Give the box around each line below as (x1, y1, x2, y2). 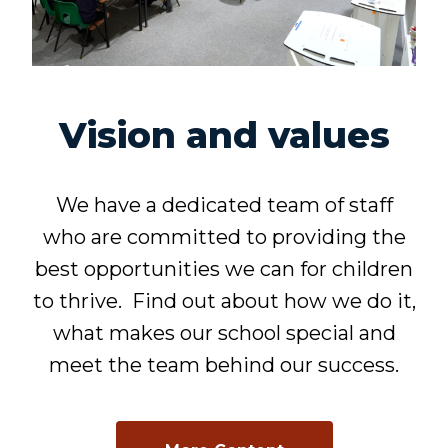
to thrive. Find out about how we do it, (32, 289, 416, 314)
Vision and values (58, 113, 390, 158)
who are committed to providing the (42, 225, 406, 250)
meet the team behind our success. (49, 353, 399, 378)
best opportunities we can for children (35, 257, 413, 282)
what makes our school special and (52, 321, 396, 346)
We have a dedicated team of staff (55, 193, 393, 218)
